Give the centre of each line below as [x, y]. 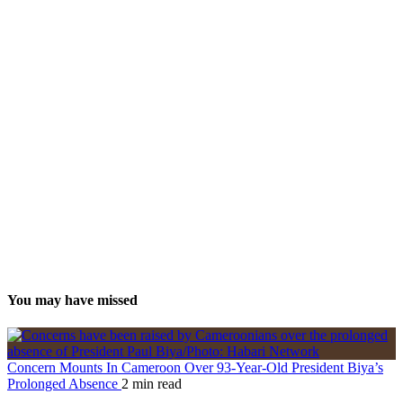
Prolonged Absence [64, 383]
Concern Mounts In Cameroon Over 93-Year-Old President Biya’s [195, 367]
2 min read [152, 383]
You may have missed [72, 300]
